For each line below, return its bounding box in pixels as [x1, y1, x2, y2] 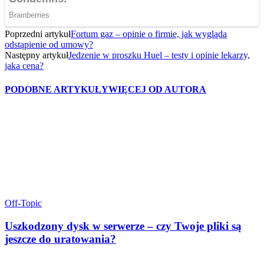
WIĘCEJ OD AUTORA [108, 84, 206, 94]
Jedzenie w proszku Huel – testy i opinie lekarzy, [68, 50, 250, 61]
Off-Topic [5, 197, 42, 208]
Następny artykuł [5, 50, 68, 61]
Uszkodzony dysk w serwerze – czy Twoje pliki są [5, 219, 242, 232]
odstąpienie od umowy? [5, 39, 93, 50]
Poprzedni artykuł [5, 29, 71, 39]
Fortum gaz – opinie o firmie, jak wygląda [71, 29, 227, 39]
